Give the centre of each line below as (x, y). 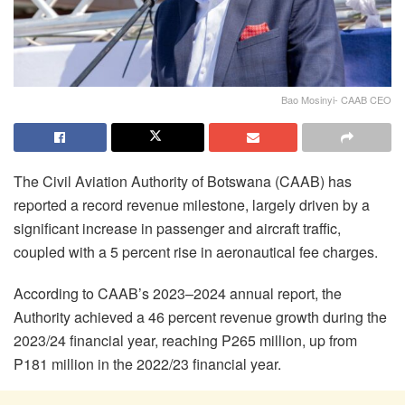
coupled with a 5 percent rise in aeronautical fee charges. (196, 252)
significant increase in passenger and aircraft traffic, (177, 229)
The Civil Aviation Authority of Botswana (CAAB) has (183, 182)
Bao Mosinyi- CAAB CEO (336, 100)
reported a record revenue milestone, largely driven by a (192, 205)
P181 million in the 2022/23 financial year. (147, 364)
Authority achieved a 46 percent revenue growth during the (200, 317)
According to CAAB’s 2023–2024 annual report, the (178, 294)
